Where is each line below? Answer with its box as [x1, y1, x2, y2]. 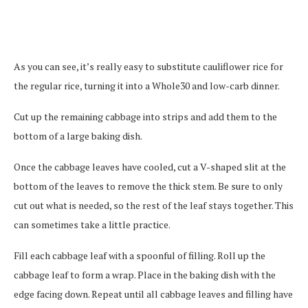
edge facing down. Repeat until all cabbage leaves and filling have [14, 287, 293, 300]
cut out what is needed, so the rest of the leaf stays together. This [14, 198, 294, 212]
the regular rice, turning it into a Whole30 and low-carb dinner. [14, 78, 280, 92]
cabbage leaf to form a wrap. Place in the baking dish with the [14, 267, 276, 281]
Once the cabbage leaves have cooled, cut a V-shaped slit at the [14, 159, 286, 173]
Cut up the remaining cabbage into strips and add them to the [14, 109, 277, 123]
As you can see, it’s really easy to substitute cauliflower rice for [14, 59, 283, 73]
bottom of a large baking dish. [14, 129, 142, 142]
